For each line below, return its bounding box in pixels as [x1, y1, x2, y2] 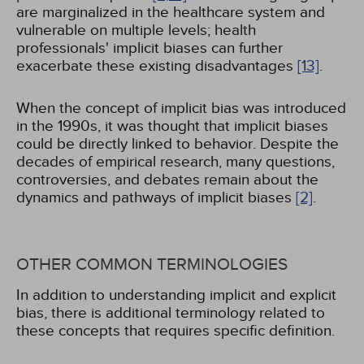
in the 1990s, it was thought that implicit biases [16, 117, 328, 135]
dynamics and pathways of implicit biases [16, 188, 296, 206]
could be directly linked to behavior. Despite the [16, 135, 339, 153]
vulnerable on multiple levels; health [16, 21, 256, 39]
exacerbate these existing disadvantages [16, 57, 297, 75]
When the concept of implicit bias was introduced [16, 99, 346, 117]
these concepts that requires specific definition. [16, 322, 335, 340]
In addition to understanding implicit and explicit [16, 286, 336, 304]
